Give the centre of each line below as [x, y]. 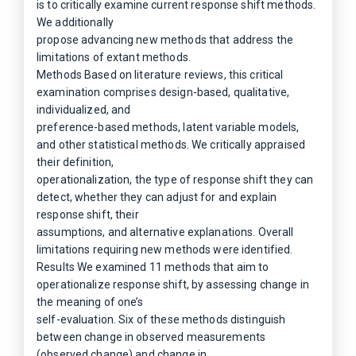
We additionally [75, 22]
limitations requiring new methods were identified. [165, 250]
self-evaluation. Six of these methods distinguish [161, 319]
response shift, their [88, 215]
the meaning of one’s [90, 302]
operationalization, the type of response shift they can [175, 180]
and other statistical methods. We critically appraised [171, 145]
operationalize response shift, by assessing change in [173, 284]
